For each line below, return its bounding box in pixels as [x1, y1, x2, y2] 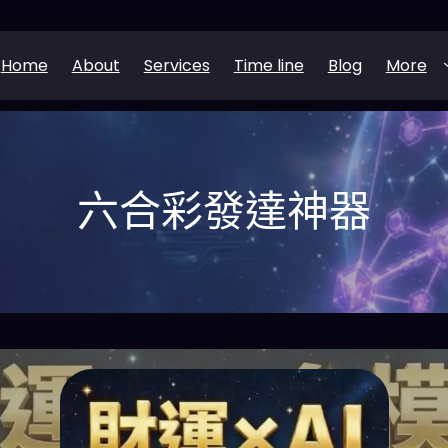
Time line [233, 53, 304, 77]
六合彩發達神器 [77, 182, 371, 241]
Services [143, 53, 210, 77]
